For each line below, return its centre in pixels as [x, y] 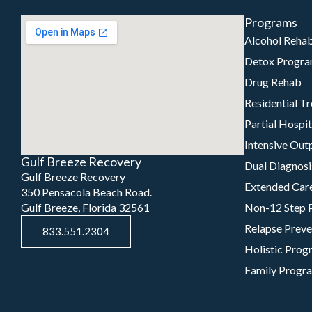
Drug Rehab [273, 82]
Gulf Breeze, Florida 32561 [85, 207]
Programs [271, 22]
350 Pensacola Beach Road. [86, 192]
